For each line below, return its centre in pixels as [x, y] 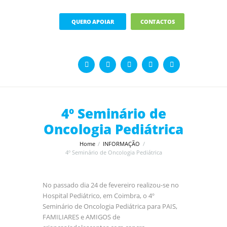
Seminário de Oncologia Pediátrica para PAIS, [110, 206]
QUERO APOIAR [93, 21]
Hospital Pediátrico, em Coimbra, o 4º [99, 195]
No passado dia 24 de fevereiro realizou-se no [111, 185]
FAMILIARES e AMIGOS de [81, 217]
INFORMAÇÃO [121, 144]
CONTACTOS [157, 21]
